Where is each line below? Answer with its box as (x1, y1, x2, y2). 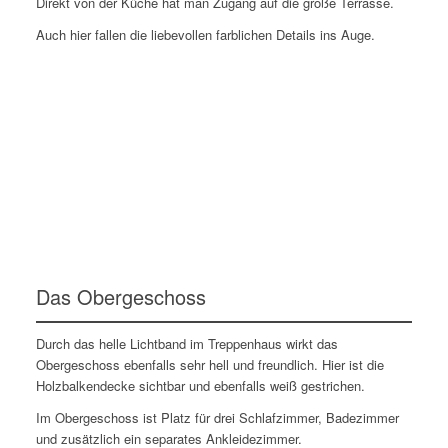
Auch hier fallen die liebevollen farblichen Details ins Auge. (35, 24, 375, 44)
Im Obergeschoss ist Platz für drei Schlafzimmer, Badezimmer (35, 407, 399, 427)
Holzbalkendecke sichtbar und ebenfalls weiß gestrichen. (35, 375, 365, 395)
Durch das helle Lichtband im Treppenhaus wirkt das (35, 333, 338, 353)
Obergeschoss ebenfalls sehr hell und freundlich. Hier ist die (35, 354, 384, 374)
